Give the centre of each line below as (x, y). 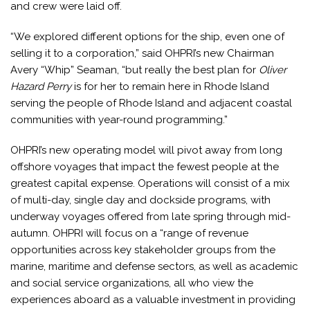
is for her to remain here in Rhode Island (172, 86)
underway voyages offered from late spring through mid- (151, 217)
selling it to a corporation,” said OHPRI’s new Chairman (142, 53)
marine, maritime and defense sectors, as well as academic (154, 266)
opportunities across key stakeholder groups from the (143, 250)
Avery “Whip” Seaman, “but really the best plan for (135, 70)
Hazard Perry (42, 86)
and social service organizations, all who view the (132, 283)
